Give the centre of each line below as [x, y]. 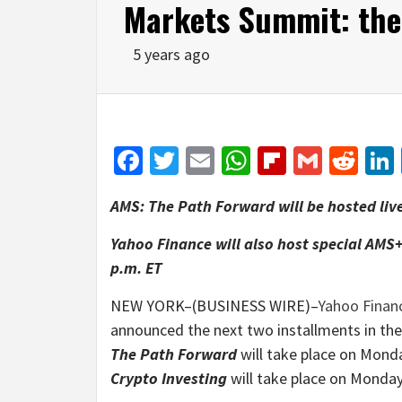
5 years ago [171, 54]
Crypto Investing [170, 378]
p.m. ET [136, 267]
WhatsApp [312, 160]
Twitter [222, 160]
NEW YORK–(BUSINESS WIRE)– [214, 305]
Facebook [200, 160]
